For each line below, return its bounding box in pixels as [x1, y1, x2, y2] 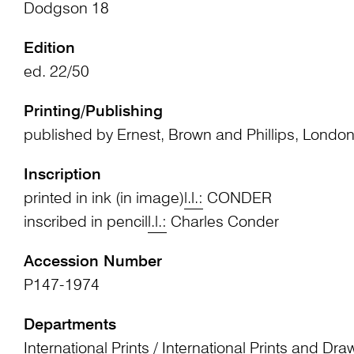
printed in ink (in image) [23, 190, 184, 207]
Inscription [23, 167, 101, 183]
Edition [23, 40, 75, 57]
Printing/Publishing [23, 104, 163, 120]
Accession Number [23, 254, 162, 270]
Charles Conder [166, 214, 279, 231]
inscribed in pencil [23, 214, 148, 231]
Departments [23, 317, 116, 333]
